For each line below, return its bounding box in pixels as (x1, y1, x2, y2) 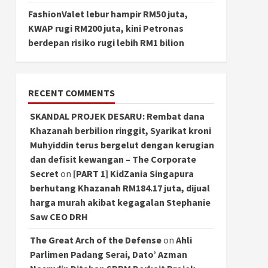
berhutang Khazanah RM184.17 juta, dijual (29, 181, 210, 194)
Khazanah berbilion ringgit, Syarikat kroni (29, 124, 211, 136)
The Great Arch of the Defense (29, 233, 162, 246)
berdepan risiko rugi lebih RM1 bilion (28, 36, 184, 48)
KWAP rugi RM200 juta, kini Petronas (28, 22, 184, 34)
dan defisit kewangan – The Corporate (29, 153, 196, 165)
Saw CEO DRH (29, 210, 88, 223)
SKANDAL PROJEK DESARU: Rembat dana (29, 109, 205, 122)
